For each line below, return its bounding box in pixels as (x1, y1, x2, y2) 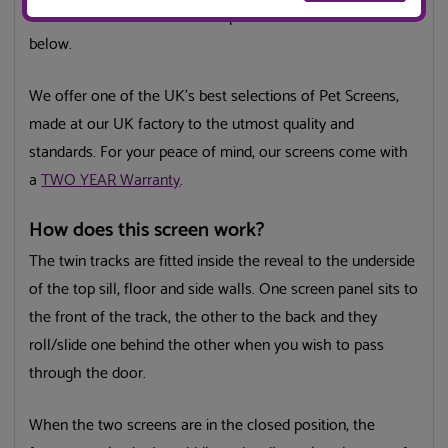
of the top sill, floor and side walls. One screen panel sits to (29, 276, 419, 304)
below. (29, 31, 73, 59)
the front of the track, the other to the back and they (29, 304, 378, 332)
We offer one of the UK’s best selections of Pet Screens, (29, 83, 400, 111)
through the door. (29, 360, 147, 388)
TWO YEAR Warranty (41, 167, 181, 195)
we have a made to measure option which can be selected (29, 3, 412, 31)
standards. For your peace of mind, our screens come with (29, 139, 409, 167)
